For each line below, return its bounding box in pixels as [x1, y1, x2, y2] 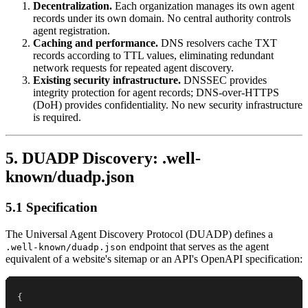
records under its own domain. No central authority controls [33, 12, 291, 24]
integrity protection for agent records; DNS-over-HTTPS [33, 86, 279, 98]
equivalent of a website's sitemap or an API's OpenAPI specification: [5, 253, 302, 265]
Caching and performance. [33, 36, 158, 49]
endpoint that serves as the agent [126, 241, 269, 253]
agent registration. [33, 24, 110, 36]
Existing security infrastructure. [33, 74, 181, 86]
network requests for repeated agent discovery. [33, 61, 234, 74]
